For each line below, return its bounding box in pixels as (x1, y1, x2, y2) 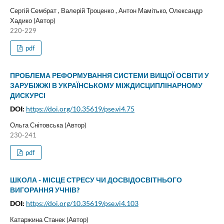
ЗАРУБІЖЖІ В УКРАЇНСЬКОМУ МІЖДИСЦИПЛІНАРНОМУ (9, 81, 202, 90)
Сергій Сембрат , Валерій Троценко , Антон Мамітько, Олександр (9, 6, 202, 15)
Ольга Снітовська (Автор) (9, 121, 86, 129)
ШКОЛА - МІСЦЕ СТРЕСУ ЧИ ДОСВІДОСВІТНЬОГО (9, 175, 182, 184)
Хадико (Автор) (9, 16, 55, 25)
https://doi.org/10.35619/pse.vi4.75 (25, 104, 134, 113)
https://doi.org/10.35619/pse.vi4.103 (25, 199, 138, 208)
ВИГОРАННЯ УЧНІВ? (9, 185, 79, 194)
